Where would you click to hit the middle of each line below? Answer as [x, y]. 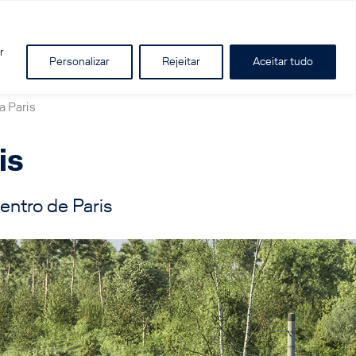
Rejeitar [181, 61]
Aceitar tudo [283, 61]
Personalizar [79, 61]
